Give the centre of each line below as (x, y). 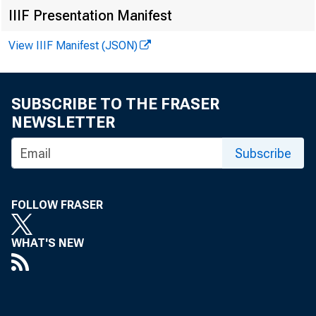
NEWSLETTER (63, 122)
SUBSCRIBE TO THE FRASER (115, 104)
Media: (266, 115)
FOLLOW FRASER (57, 205)
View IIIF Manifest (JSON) (73, 45)
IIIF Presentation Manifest (90, 16)
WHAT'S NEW (48, 243)
